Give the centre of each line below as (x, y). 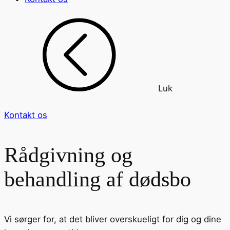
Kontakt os (26, 115)
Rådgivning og (68, 155)
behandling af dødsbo (98, 179)
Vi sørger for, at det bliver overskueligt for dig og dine (113, 219)
